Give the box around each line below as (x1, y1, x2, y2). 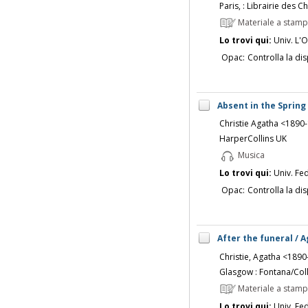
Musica (235, 149, 265, 162)
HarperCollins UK (219, 133, 287, 145)
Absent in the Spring (217, 99, 306, 111)
